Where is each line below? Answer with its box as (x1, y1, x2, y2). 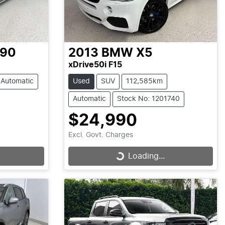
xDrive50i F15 (68, 60, 122, 69)
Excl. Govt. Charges (68, 131, 133, 139)
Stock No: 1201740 (117, 95, 180, 102)
